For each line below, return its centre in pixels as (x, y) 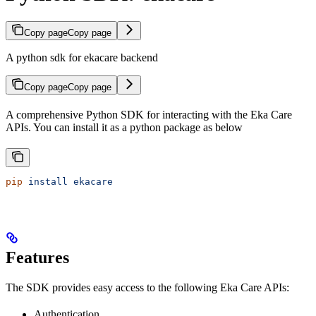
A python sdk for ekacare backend (82, 58)
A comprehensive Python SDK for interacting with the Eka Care (149, 115)
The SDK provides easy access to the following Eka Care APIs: (147, 288)
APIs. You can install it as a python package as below (124, 128)
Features (37, 258)
